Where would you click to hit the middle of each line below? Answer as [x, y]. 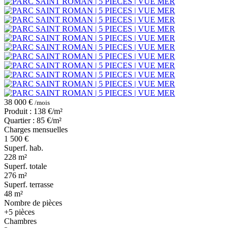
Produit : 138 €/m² [33, 111]
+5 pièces [19, 212]
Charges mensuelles [36, 130]
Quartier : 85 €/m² [33, 121]
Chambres [20, 221]
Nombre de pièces [33, 203]
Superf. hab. [24, 148]
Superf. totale [25, 166]
